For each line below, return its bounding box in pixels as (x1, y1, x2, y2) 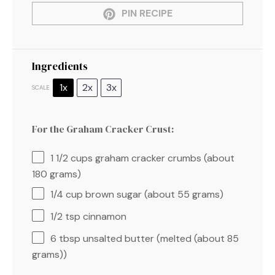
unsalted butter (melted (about (80, 231, 227, 245)
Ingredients (32, 58, 88, 74)
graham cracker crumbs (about (93, 151, 234, 165)
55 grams (177, 187, 220, 201)
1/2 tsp (50, 209, 80, 223)
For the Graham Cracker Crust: (32, 122, 174, 136)
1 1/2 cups (50, 151, 93, 165)
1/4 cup (50, 187, 83, 201)
